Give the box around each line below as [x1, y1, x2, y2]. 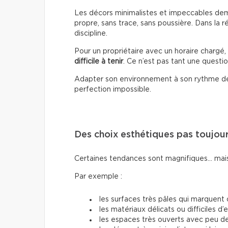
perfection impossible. [74, 86, 151, 94]
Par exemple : [74, 173, 122, 181]
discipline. [74, 30, 107, 38]
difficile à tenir [74, 58, 123, 66]
